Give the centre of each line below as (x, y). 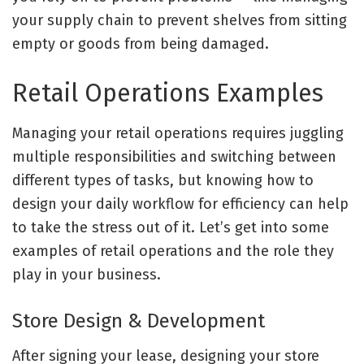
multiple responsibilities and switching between (174, 157)
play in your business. (87, 275)
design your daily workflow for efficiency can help (180, 204)
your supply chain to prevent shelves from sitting (180, 20)
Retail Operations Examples (168, 93)
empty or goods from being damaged (139, 43)
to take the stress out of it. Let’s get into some (171, 228)
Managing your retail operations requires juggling (178, 134)
